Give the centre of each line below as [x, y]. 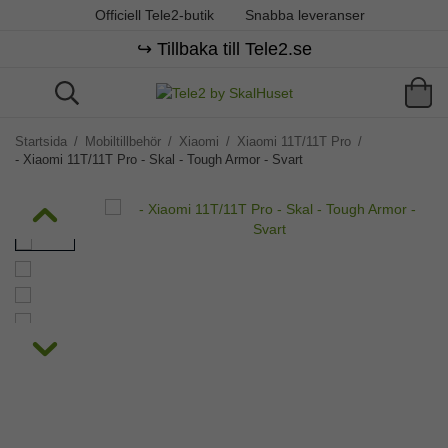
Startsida [41, 141]
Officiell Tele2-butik [160, 15]
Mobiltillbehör [123, 141]
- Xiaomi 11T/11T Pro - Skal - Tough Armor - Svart [159, 159]
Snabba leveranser [302, 15]
